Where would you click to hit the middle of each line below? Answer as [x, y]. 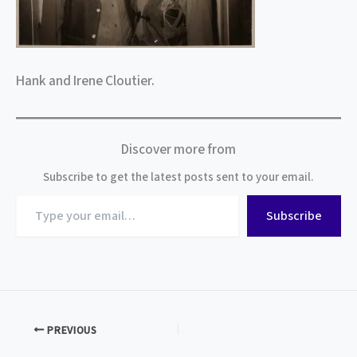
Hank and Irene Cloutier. [85, 81]
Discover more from [178, 150]
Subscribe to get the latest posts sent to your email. [178, 178]
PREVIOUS [71, 330]
